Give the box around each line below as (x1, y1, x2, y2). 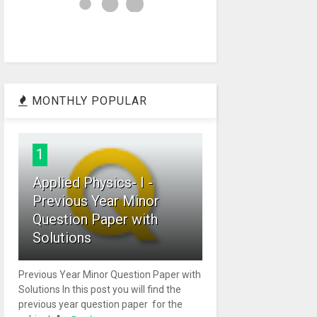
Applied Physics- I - (32, 173, 153, 191)
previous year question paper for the (18, 298, 183, 310)
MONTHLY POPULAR (28, 93, 147, 108)
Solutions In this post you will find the (18, 283, 183, 295)
